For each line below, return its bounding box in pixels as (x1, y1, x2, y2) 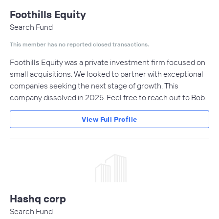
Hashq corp (10, 192, 66, 205)
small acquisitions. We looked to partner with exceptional (10, 69, 203, 79)
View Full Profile (82, 115, 137, 124)
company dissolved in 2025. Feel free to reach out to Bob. (10, 92, 206, 102)
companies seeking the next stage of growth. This (10, 81, 178, 90)
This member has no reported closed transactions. (10, 41, 149, 48)
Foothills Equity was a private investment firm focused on (10, 57, 205, 67)
